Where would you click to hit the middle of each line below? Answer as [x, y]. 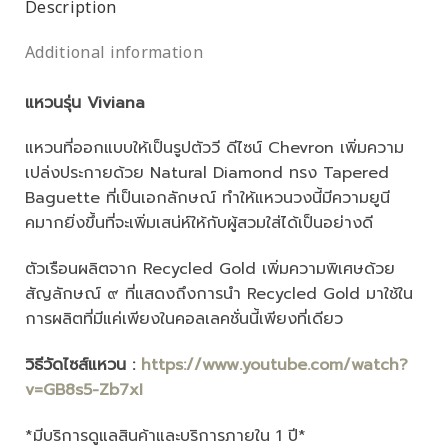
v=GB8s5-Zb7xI [84, 389]
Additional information [114, 51]
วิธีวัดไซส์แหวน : [83, 364]
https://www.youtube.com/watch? [274, 364]
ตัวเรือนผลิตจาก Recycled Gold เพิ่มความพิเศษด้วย [210, 269]
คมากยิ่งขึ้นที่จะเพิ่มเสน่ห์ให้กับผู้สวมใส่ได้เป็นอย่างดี [199, 223]
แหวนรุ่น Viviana [85, 102]
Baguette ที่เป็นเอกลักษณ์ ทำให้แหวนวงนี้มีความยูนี [207, 198]
